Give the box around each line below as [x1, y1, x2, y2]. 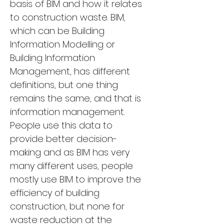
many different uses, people [10, 159, 135, 172]
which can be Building [10, 24, 107, 37]
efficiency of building [10, 186, 102, 199]
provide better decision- [10, 132, 117, 145]
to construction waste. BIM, [10, 10, 128, 23]
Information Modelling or [10, 37, 117, 50]
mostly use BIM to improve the [10, 172, 143, 185]
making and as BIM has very [10, 145, 132, 158]
